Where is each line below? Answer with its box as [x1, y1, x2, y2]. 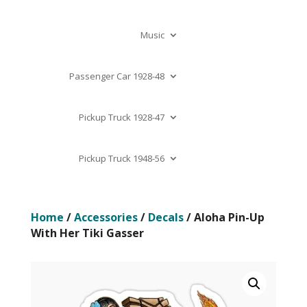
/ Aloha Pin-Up [183, 210, 265, 225]
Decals [147, 210, 184, 225]
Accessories [73, 210, 138, 225]
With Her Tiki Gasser [30, 225, 144, 241]
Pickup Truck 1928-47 [78, 111, 164, 123]
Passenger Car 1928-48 [69, 70, 164, 82]
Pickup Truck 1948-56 [78, 152, 164, 164]
